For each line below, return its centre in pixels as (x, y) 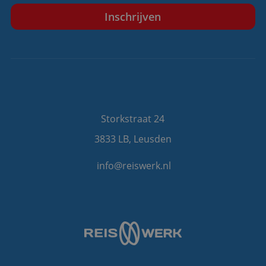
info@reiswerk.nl (134, 166)
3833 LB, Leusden (133, 139)
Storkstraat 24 (133, 119)
